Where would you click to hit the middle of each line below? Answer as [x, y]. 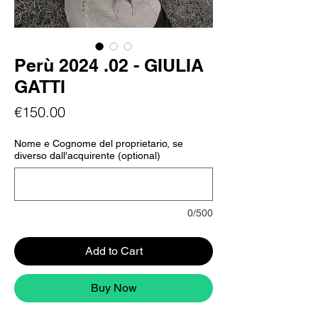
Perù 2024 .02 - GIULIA [109, 65]
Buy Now [114, 288]
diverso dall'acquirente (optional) [87, 155]
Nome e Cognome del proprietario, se [99, 143]
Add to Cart [114, 251]
